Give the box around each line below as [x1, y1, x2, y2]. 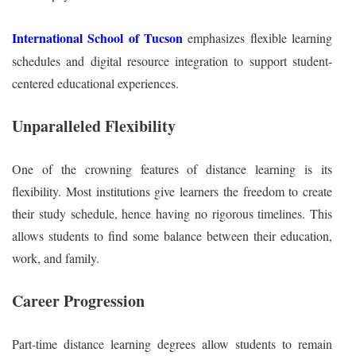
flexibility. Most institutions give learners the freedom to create [12, 182, 332, 199]
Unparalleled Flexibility [12, 114, 176, 137]
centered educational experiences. [12, 74, 179, 91]
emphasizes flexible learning [188, 29, 333, 46]
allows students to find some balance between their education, [12, 226, 332, 244]
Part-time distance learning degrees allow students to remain [12, 335, 332, 352]
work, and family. [12, 249, 99, 266]
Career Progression [12, 288, 145, 312]
